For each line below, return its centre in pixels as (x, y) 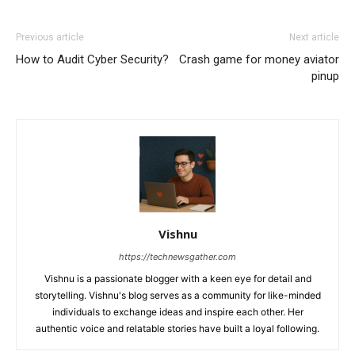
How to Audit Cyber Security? (92, 59)
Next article (314, 37)
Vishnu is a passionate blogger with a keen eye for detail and (177, 278)
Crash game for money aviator (259, 59)
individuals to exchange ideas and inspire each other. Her (177, 311)
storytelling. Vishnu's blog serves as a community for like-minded (177, 295)
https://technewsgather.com (177, 256)
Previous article (50, 37)
